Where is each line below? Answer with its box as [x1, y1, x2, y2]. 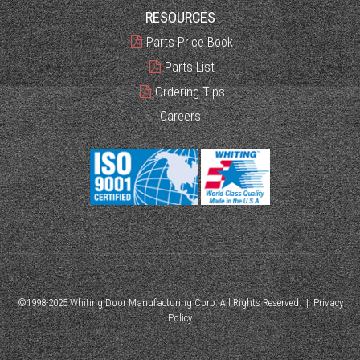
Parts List [165, 59, 215, 75]
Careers [159, 108, 201, 124]
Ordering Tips [154, 84, 225, 100]
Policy [168, 311, 192, 324]
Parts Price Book [146, 34, 233, 50]
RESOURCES [145, 8, 215, 27]
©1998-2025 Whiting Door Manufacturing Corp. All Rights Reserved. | [17, 296, 313, 309]
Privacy [313, 296, 343, 309]
